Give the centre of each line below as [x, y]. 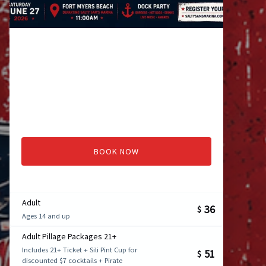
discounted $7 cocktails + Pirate [72, 260]
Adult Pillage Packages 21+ [69, 236]
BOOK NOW [116, 151]
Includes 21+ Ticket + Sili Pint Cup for [80, 249]
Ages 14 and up [46, 216]
